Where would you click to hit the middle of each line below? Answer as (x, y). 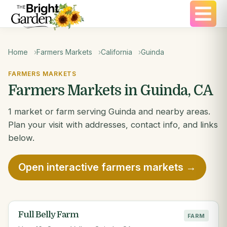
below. (21, 138)
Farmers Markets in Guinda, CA (110, 91)
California (117, 52)
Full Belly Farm (49, 215)
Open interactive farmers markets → (107, 167)
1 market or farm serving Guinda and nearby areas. (109, 111)
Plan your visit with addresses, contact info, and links (113, 125)
